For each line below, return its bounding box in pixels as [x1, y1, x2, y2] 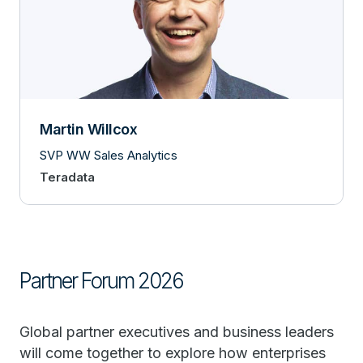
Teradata [40, 169, 95, 185]
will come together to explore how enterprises [19, 344, 326, 361]
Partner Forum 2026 [19, 267, 183, 293]
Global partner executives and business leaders [19, 322, 334, 340]
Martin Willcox [40, 120, 137, 138]
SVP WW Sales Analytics [40, 147, 177, 163]
